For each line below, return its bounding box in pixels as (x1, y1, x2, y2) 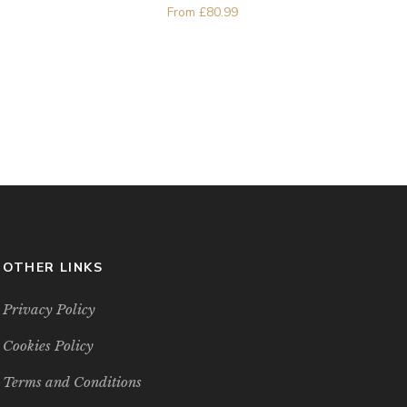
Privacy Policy (2, 301, 95, 319)
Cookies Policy (2, 337, 94, 355)
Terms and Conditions (2, 373, 142, 392)
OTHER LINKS (2, 259, 104, 277)
